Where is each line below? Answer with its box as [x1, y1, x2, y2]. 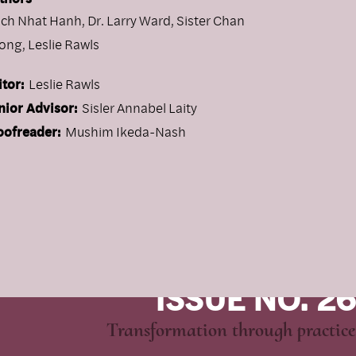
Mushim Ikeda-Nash [65, 122, 186, 141]
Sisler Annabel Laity [82, 98, 197, 117]
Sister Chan [176, 10, 245, 29]
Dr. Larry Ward [87, 10, 171, 29]
